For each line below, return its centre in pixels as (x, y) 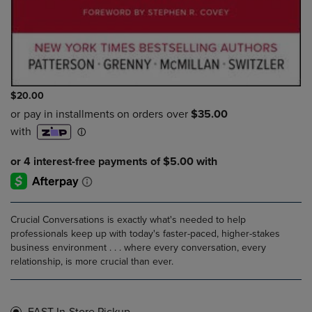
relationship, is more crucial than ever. (92, 262)
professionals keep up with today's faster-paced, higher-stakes (145, 234)
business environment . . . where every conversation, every (138, 248)
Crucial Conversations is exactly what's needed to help (128, 220)
